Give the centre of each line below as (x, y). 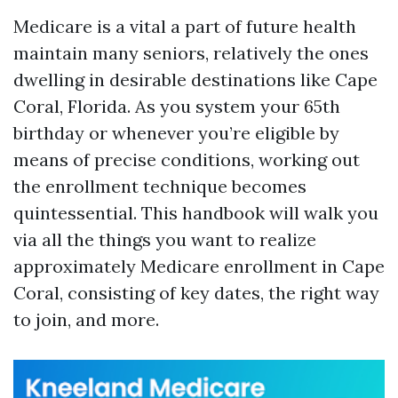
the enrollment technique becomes (160, 186)
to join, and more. (86, 319)
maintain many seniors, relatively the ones (191, 53)
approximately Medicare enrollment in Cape (199, 266)
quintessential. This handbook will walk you (196, 213)
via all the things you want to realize (165, 239)
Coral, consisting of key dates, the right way (196, 293)
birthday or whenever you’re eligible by (176, 133)
